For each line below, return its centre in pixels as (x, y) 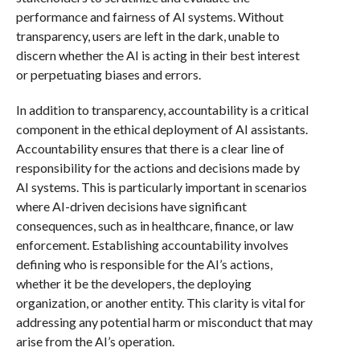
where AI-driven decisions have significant (131, 206)
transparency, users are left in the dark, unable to (147, 36)
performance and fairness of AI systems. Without (149, 16)
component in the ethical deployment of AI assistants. (162, 129)
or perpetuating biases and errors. (108, 74)
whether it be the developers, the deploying (133, 283)
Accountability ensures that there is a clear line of (150, 148)
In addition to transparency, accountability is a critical (162, 110)
